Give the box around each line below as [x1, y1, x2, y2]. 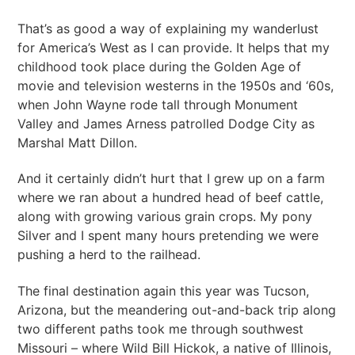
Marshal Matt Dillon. [17, 134, 138, 151]
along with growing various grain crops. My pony [17, 208, 313, 225]
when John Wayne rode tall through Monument [17, 96, 299, 113]
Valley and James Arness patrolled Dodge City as [17, 115, 315, 132]
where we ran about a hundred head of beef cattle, [17, 189, 324, 206]
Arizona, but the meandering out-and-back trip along [17, 301, 337, 318]
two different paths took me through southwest [17, 320, 304, 337]
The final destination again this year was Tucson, [17, 282, 310, 299]
